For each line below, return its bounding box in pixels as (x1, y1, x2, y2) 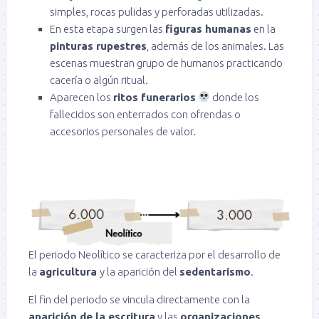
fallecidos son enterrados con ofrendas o (50, 108, 241, 120)
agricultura (39, 265, 100, 278)
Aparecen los (50, 90, 113, 103)
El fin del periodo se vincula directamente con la (28, 293, 250, 305)
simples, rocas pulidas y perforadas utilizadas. (50, 5, 263, 18)
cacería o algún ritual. (50, 73, 148, 86)
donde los (210, 90, 260, 103)
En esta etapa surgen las (50, 22, 165, 35)
